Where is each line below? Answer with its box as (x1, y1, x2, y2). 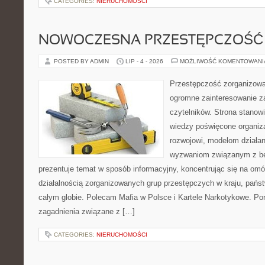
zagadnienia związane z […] (38, 207, 135, 216)
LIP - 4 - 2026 (125, 58, 163, 64)
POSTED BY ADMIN (54, 58, 111, 64)
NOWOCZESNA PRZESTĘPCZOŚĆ (38, 34, 263, 47)
